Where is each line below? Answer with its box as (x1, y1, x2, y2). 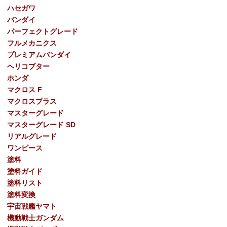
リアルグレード (7, 132, 57, 140)
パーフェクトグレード (7, 27, 78, 35)
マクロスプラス (7, 97, 57, 105)
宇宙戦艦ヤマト (7, 202, 57, 210)
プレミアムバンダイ (7, 50, 71, 59)
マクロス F (7, 85, 42, 94)
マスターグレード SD (7, 120, 75, 129)
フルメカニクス (7, 39, 57, 47)
